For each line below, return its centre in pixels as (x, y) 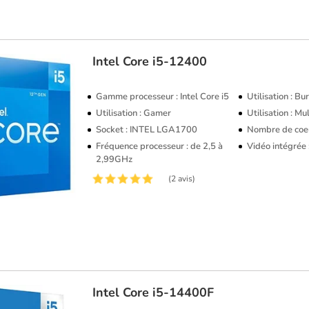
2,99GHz (114, 159)
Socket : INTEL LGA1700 (147, 129)
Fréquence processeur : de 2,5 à (160, 146)
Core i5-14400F (169, 292)
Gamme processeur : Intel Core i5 (163, 96)
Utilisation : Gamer (134, 113)
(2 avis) (182, 178)
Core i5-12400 (165, 61)
